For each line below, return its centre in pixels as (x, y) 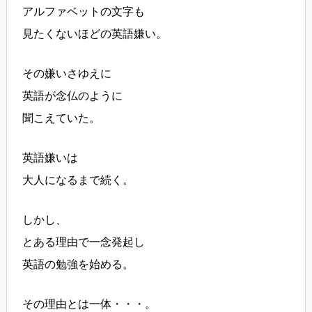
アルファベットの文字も (84, 12)
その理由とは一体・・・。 (89, 304)
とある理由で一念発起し (84, 242)
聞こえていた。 (62, 118)
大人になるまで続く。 (78, 180)
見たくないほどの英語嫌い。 (95, 34)
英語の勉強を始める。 (78, 265)
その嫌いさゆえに (67, 74)
